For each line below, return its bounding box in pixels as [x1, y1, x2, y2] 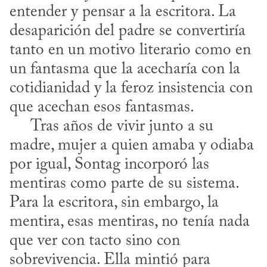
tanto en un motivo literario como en [10, 42, 251, 59]
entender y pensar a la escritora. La [10, 4, 236, 21]
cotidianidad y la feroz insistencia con [10, 80, 253, 97]
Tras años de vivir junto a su [10, 119, 30, 135]
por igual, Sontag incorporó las [10, 157, 209, 173]
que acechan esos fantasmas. [10, 100, 194, 116]
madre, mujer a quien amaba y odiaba [10, 138, 254, 154]
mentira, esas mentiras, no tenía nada [10, 214, 250, 231]
